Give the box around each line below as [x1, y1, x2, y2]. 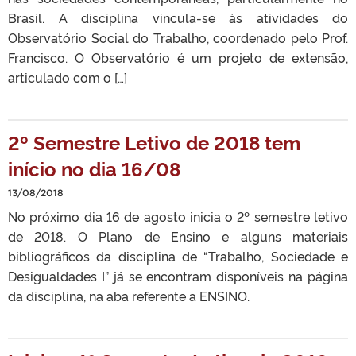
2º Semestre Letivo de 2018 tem [8, 129, 300, 155]
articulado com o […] [8, 68, 127, 86]
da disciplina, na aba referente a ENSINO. [8, 287, 256, 304]
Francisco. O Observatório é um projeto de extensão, [8, 48, 348, 66]
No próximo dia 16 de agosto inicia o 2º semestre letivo [8, 207, 348, 225]
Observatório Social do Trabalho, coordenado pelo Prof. [8, 29, 348, 46]
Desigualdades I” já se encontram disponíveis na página [8, 267, 348, 284]
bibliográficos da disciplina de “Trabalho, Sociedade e [8, 247, 348, 265]
